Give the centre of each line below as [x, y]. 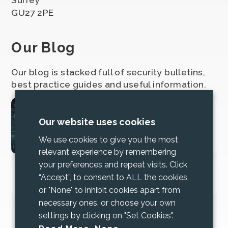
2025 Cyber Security [131, 119]
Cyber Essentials [57, 183]
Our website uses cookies [97, 122]
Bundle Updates [122, 131]
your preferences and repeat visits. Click [113, 165]
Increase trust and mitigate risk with [104, 170]
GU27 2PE [33, 12]
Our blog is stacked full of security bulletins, [108, 72]
